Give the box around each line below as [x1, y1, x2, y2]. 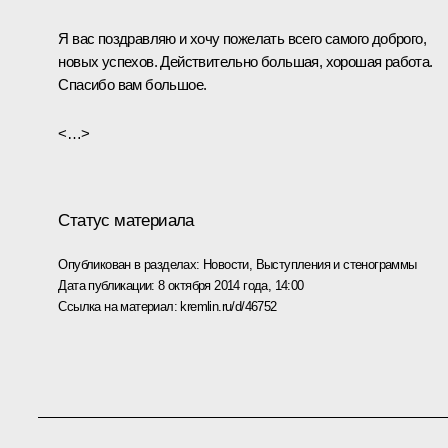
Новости [203, 256, 249, 272]
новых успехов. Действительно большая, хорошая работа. [58, 52, 433, 70]
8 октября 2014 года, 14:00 [158, 277, 304, 293]
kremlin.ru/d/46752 [180, 298, 277, 314]
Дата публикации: [58, 277, 159, 293]
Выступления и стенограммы [255, 256, 417, 272]
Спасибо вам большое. [58, 75, 207, 93]
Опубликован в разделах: [58, 256, 203, 272]
